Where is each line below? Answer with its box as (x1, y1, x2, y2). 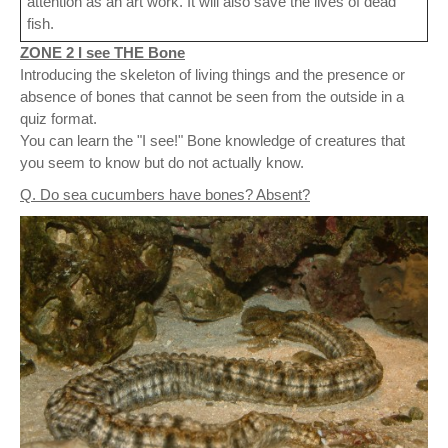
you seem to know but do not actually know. (20, 153, 304, 171)
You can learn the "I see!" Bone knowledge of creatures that (20, 131, 405, 149)
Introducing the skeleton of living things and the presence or (20, 65, 405, 83)
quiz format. (20, 109, 97, 127)
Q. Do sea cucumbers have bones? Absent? (20, 185, 310, 203)
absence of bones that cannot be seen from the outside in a (20, 87, 404, 105)
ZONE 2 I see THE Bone (20, 43, 185, 61)
